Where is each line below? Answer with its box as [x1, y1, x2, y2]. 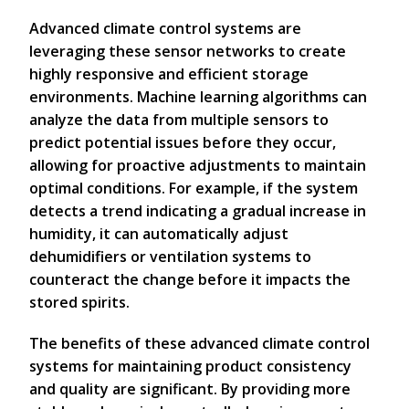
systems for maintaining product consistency [29, 356, 351, 376]
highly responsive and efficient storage [29, 64, 309, 84]
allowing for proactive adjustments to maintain [29, 155, 366, 175]
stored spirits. [29, 292, 130, 312]
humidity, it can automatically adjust [29, 224, 288, 244]
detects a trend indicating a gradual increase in [29, 201, 366, 221]
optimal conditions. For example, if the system [29, 178, 358, 198]
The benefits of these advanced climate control [29, 333, 370, 353]
